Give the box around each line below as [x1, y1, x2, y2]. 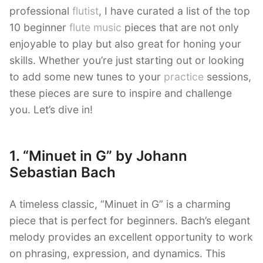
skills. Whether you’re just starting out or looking [9, 53, 244, 66]
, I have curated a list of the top [99, 4, 250, 17]
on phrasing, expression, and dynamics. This [9, 247, 225, 260]
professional [9, 4, 72, 17]
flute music [69, 21, 122, 33]
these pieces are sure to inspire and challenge [9, 86, 232, 99]
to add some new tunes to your [9, 70, 164, 83]
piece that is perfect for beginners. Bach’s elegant [9, 214, 250, 227]
